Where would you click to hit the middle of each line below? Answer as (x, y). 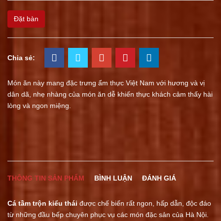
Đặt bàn (26, 19)
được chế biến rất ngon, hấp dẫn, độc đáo (144, 203)
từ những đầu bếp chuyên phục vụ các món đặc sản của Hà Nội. (108, 215)
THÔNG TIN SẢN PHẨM (46, 178)
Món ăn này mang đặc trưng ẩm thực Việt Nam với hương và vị (106, 83)
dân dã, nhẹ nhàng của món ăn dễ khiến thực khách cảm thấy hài (110, 94)
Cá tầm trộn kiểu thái (42, 203)
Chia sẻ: (21, 57)
